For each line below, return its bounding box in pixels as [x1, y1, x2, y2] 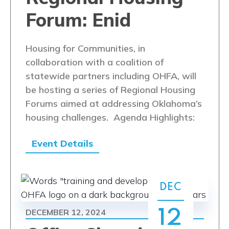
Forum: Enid [25, 8, 131, 31]
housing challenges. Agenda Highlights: [25, 111, 195, 123]
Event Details [31, 138, 93, 149]
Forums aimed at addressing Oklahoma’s [25, 98, 202, 109]
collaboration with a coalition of [25, 56, 164, 68]
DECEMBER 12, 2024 [25, 207, 106, 217]
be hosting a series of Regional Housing [25, 84, 195, 96]
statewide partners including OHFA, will [25, 70, 196, 82]
